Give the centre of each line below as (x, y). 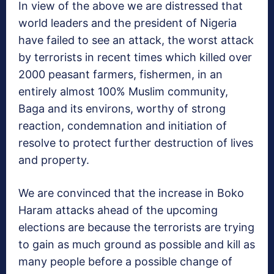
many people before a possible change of (125, 262)
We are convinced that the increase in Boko (131, 193)
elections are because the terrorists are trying (136, 228)
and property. (54, 160)
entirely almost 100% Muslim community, (123, 92)
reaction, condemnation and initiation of (123, 126)
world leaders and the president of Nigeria (128, 23)
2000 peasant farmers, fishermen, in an (120, 75)
